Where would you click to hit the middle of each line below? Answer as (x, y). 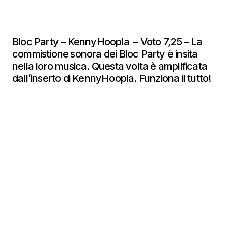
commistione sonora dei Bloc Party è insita (105, 54)
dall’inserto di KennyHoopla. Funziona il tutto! (113, 78)
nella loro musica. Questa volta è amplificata (110, 66)
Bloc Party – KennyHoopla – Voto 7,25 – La (107, 42)
